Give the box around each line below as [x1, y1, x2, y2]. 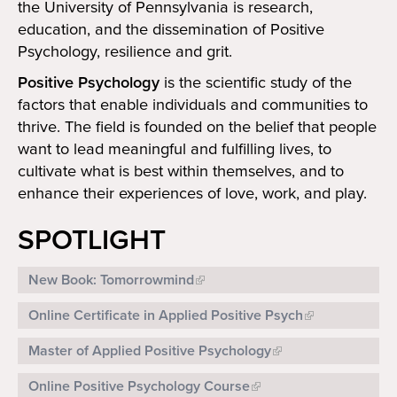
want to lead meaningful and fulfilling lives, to [18, 139, 331, 160]
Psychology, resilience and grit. [18, 42, 232, 62]
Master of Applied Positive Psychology [28, 342, 271, 361]
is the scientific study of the [160, 73, 352, 93]
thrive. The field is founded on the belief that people [18, 117, 377, 137]
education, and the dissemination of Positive [18, 19, 324, 40]
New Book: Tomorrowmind [28, 271, 194, 290]
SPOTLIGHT [18, 223, 166, 258]
